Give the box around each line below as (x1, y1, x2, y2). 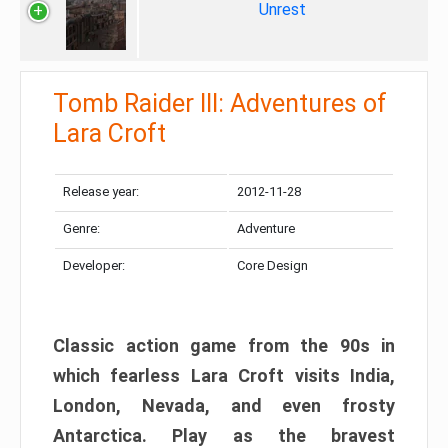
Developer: (63, 258, 125, 273)
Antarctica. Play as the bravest (53, 425, 395, 446)
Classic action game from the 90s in (53, 335, 395, 356)
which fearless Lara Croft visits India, (53, 365, 395, 386)
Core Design (237, 258, 308, 273)
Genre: (63, 221, 100, 236)
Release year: (63, 184, 139, 199)
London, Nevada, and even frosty (53, 395, 395, 416)
